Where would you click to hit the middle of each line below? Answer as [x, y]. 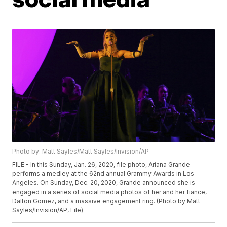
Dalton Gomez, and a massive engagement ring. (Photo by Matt [106, 201]
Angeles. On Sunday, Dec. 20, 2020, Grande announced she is [104, 183]
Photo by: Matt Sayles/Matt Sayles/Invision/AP [81, 152]
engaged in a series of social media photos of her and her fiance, [110, 192]
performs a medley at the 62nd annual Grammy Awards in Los [103, 174]
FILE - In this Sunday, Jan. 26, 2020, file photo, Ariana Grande [101, 165]
